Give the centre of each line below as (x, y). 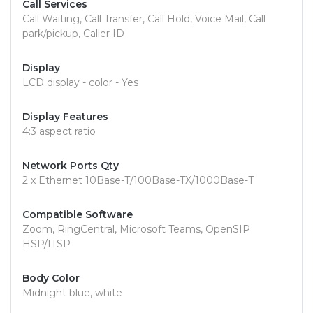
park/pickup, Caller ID (73, 34)
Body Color (51, 278)
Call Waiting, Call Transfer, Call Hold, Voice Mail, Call (144, 19)
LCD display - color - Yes (80, 83)
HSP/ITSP (46, 244)
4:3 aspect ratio (59, 132)
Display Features (65, 117)
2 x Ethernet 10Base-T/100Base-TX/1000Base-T (138, 181)
